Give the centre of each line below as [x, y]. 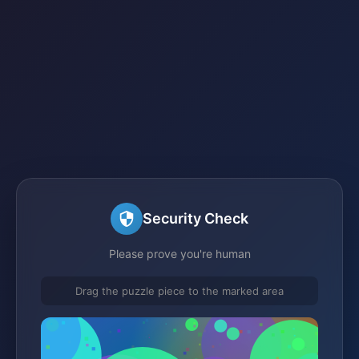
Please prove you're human [179, 253]
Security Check [196, 218]
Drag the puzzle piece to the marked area [179, 290]
